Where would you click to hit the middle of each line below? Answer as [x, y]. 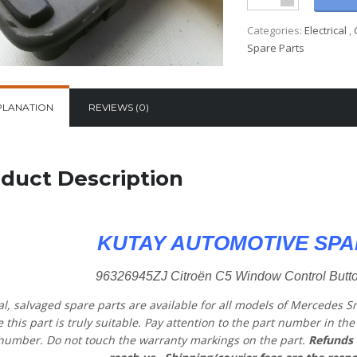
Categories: [276, 31]
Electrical [326, 31]
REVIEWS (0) [119, 107]
